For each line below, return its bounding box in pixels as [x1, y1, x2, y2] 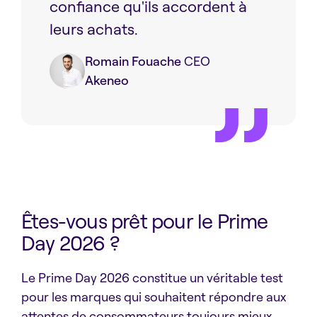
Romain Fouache [85, 53, 181, 69]
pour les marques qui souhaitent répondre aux [21, 289, 287, 305]
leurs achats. [50, 19, 138, 39]
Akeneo [85, 72, 129, 88]
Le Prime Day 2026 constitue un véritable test [21, 270, 283, 286]
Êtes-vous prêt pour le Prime [21, 208, 268, 234]
